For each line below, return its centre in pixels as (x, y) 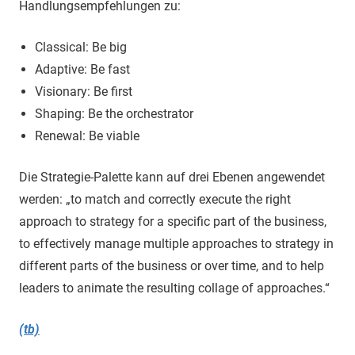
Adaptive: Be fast (82, 69)
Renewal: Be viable (87, 136)
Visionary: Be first (84, 92)
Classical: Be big (81, 47)
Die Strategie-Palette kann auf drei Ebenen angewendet (172, 177)
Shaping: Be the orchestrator (114, 114)
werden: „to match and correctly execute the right (155, 199)
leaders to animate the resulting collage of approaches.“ (174, 288)
